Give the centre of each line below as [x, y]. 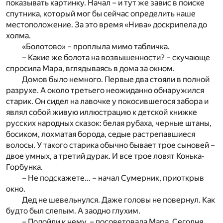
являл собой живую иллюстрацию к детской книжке [102, 112]
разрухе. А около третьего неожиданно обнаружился [105, 91]
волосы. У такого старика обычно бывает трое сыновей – [111, 145]
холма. [18, 36]
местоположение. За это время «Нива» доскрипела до [107, 25]
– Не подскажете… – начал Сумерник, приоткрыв [113, 178]
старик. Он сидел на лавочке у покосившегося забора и [107, 102]
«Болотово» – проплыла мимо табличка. [96, 47]
